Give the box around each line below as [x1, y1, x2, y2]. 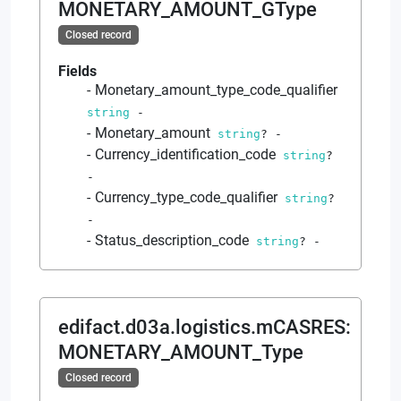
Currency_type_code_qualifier [95, 188, 277, 206]
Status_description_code [95, 231, 249, 249]
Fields [58, 62, 97, 80]
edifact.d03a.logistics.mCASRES [58, 315, 346, 338]
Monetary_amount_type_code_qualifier [95, 81, 337, 98]
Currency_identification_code [95, 145, 276, 163]
